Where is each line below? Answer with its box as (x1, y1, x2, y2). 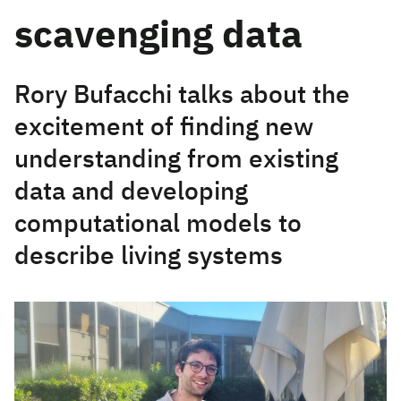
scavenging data (14, 18, 311, 55)
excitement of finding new (14, 115, 313, 141)
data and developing (14, 180, 248, 205)
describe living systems (14, 244, 283, 269)
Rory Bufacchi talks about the (14, 83, 350, 108)
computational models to (14, 212, 302, 237)
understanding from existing (14, 148, 338, 173)
